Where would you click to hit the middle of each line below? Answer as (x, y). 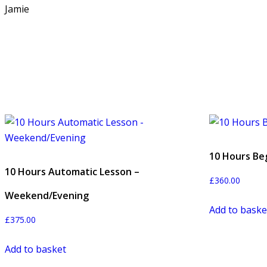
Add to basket (35, 249)
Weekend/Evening (47, 195)
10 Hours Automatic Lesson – (72, 171)
